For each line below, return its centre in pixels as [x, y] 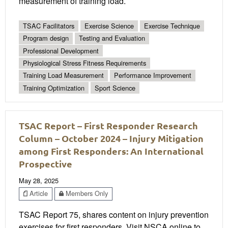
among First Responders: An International [111, 151]
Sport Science [115, 88]
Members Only [86, 193]
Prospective [46, 164]
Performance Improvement [153, 75]
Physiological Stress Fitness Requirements [84, 63]
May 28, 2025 [39, 181]
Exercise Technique [172, 26]
